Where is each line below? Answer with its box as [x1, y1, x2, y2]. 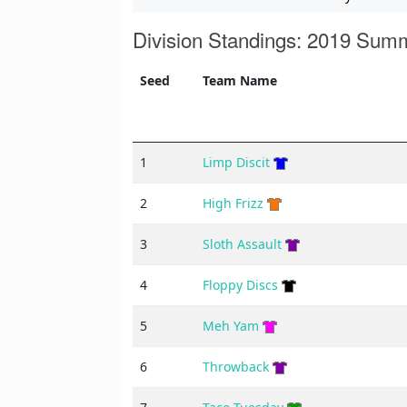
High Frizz [203, 194, 263, 213]
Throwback [203, 358, 269, 376]
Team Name [203, 72, 277, 90]
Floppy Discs [203, 276, 278, 294]
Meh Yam [203, 317, 259, 335]
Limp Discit [203, 154, 270, 172]
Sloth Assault [203, 235, 282, 253]
